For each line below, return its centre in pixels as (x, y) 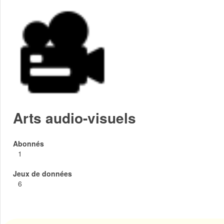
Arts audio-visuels (74, 118)
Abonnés (28, 143)
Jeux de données (42, 173)
